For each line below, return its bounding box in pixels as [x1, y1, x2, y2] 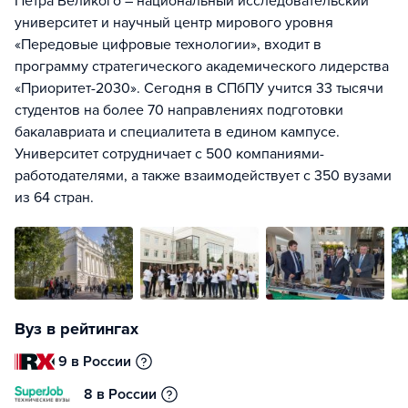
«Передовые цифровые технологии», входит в [15, 35, 321, 54]
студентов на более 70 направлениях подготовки [15, 100, 343, 119]
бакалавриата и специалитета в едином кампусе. [15, 122, 340, 141]
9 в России [58, 352, 132, 371]
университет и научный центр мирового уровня [15, 13, 333, 32]
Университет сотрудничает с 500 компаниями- [15, 144, 324, 163]
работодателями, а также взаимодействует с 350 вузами [15, 166, 392, 185]
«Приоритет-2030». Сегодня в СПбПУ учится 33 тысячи [15, 78, 383, 97]
